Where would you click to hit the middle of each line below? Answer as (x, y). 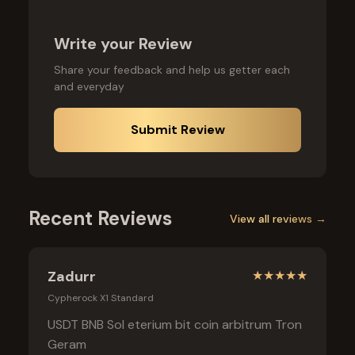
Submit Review (177, 130)
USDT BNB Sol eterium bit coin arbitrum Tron (175, 325)
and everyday (89, 87)
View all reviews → (278, 218)
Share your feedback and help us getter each (172, 70)
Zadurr (72, 277)
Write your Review (123, 44)
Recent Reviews (100, 219)
